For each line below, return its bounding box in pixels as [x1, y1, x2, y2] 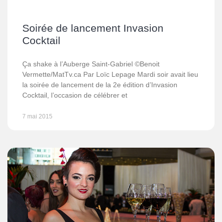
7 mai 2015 [22, 113, 53, 120]
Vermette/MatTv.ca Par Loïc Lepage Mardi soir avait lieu [22, 70, 198, 78]
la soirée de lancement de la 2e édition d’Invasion [22, 81, 177, 89]
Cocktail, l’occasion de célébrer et [22, 91, 127, 99]
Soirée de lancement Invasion [22, 22, 164, 34]
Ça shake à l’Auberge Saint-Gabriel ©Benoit [22, 60, 160, 68]
